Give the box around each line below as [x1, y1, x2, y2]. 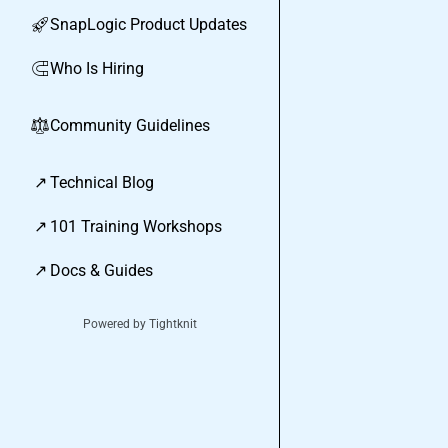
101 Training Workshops [50, 217, 222, 236]
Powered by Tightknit [82, 317, 197, 331]
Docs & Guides [50, 261, 153, 280]
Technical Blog [50, 173, 154, 192]
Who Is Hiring [50, 59, 144, 78]
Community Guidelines [50, 116, 210, 135]
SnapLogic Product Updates [50, 15, 247, 34]
